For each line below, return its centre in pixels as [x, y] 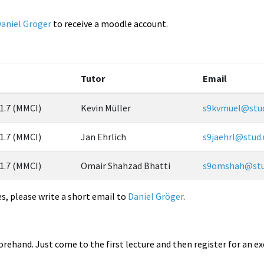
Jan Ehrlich [104, 136]
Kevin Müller [106, 108]
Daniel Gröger [156, 196]
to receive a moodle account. [110, 23]
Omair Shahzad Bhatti [126, 165]
